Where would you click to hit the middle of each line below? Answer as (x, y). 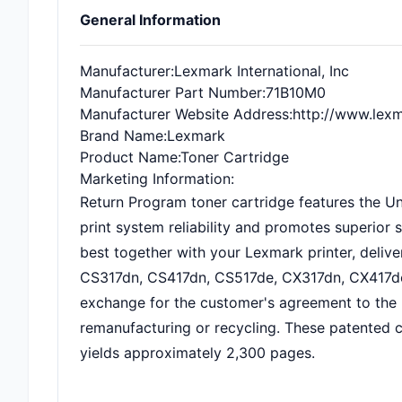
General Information (150, 20)
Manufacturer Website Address (184, 114)
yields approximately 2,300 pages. (197, 353)
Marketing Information (155, 179)
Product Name (129, 157)
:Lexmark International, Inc (260, 71)
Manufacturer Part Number (171, 92)
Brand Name (122, 135)
